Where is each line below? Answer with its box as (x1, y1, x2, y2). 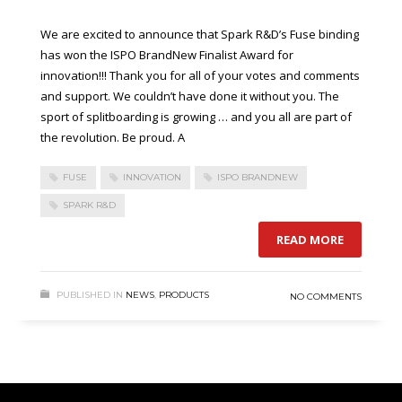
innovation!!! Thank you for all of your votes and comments (40, 66, 360, 83)
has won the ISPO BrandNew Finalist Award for (40, 46, 293, 63)
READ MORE (276, 232, 344, 249)
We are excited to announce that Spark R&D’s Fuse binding (40, 25, 359, 42)
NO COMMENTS (290, 291, 362, 303)
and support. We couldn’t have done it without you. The (40, 87, 339, 104)
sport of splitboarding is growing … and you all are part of (40, 108, 352, 125)
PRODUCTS (159, 289, 209, 301)
